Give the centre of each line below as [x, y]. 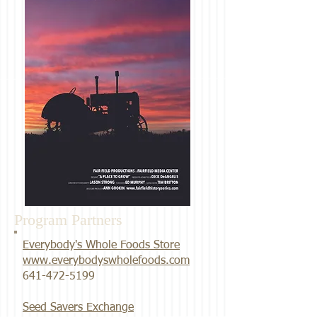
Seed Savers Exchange [78, 308]
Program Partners [68, 220]
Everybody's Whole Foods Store [101, 246]
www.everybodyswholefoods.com [106, 261]
